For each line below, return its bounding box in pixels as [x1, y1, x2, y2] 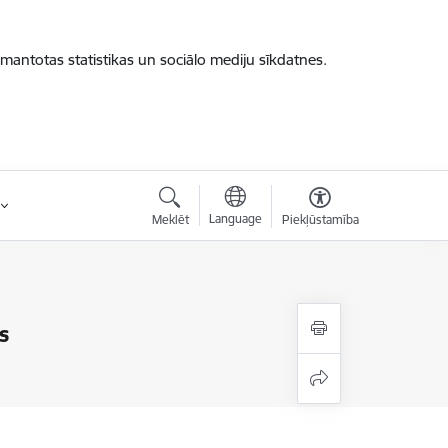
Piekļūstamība [281, 212, 359, 227]
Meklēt [151, 212, 189, 227]
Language [208, 211, 262, 226]
